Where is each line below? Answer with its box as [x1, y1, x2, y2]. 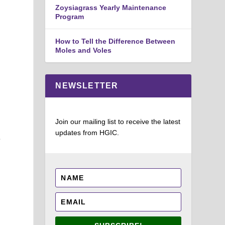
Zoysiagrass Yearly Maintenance [55, 3, 167, 12]
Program [55, 12, 84, 21]
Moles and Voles [55, 46, 112, 54]
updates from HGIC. [55, 128, 120, 137]
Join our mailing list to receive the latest [55, 117, 181, 126]
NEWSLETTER [55, 81, 119, 90]
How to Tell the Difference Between [55, 37, 176, 45]
